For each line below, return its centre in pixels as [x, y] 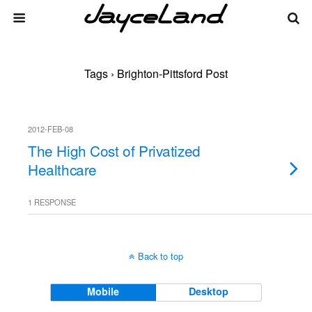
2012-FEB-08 [50, 129]
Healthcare [62, 169]
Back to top [161, 256]
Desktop [209, 291]
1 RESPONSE [52, 202]
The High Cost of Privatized [114, 150]
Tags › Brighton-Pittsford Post [156, 73]
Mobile [103, 291]
